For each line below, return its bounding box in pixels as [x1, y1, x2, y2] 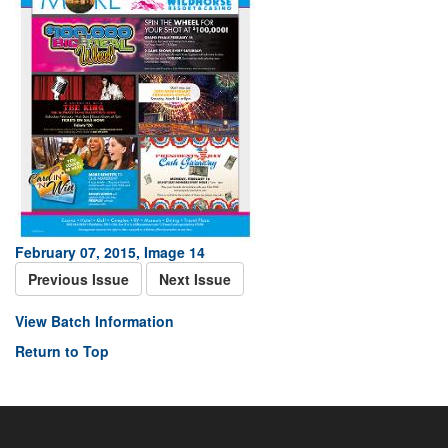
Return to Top [15, 341, 109, 361]
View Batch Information [15, 311, 174, 331]
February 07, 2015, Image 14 [15, 242, 205, 262]
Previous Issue [28, 269, 129, 289]
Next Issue [159, 269, 231, 289]
